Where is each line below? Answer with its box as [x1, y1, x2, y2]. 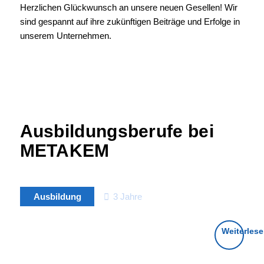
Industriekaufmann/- [19, 235, 169, 253]
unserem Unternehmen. [19, 31, 111, 41]
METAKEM [19, 141, 110, 161]
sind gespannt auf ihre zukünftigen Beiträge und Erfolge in [19, 16, 240, 27]
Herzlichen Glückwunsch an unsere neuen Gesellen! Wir [19, 2, 237, 13]
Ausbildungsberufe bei [19, 121, 214, 141]
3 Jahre [113, 191, 143, 202]
